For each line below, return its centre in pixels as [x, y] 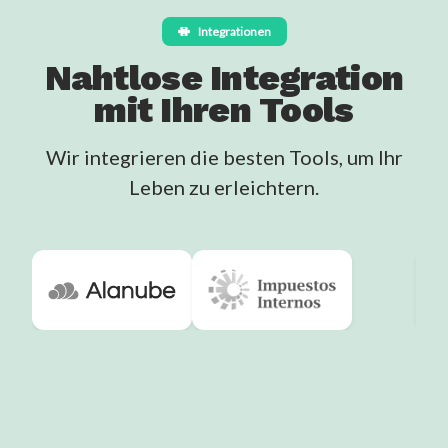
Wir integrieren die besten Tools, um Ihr [224, 156]
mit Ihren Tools [224, 109]
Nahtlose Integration [224, 77]
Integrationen [234, 31]
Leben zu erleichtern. [224, 186]
